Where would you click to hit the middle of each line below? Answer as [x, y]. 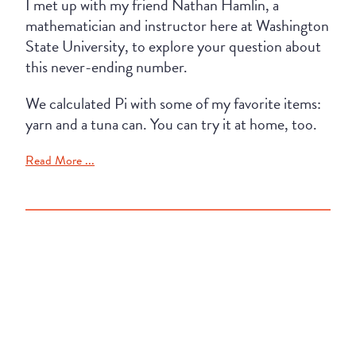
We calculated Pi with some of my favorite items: [173, 103]
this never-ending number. [106, 66]
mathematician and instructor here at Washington [177, 25]
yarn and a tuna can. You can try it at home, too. [171, 124]
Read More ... [60, 160]
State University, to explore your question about [173, 46]
